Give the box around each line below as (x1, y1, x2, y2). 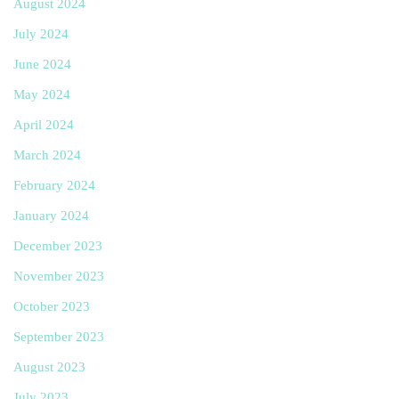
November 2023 (13, 268, 104, 283)
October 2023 (13, 298, 90, 313)
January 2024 (13, 208, 89, 223)
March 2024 (13, 147, 81, 162)
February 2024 (13, 177, 95, 192)
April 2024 (13, 117, 74, 132)
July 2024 (13, 26, 69, 41)
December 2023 (13, 238, 102, 253)
